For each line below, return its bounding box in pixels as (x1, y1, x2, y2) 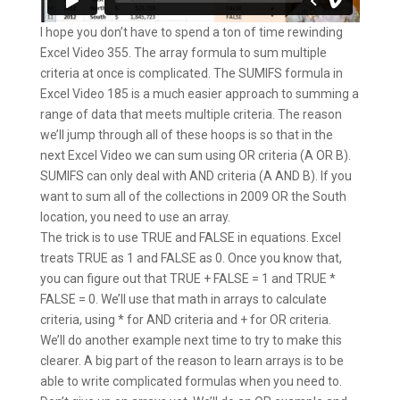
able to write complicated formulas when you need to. (39, 374, 342, 389)
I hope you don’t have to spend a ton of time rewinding (39, 25, 343, 40)
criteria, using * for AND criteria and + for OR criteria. (39, 312, 331, 328)
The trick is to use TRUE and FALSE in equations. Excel (39, 230, 341, 246)
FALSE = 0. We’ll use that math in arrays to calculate (39, 292, 327, 307)
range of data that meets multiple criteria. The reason (39, 107, 342, 122)
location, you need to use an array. (39, 210, 230, 225)
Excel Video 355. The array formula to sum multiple (39, 46, 327, 61)
